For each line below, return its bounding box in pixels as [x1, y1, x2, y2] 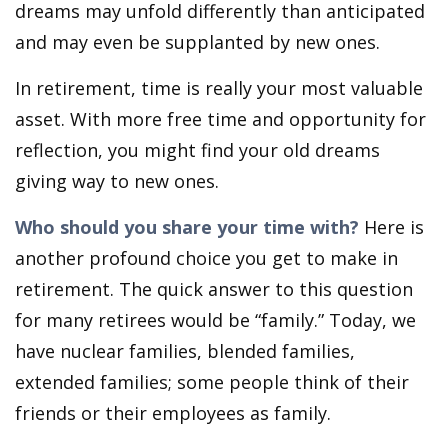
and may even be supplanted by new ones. [15, 30, 380, 54]
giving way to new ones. [15, 169, 219, 193]
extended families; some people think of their [15, 370, 409, 394]
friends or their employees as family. [15, 401, 331, 425]
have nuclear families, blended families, [15, 339, 355, 363]
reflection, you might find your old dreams [15, 138, 380, 162]
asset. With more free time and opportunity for [15, 107, 426, 131]
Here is [359, 215, 424, 239]
